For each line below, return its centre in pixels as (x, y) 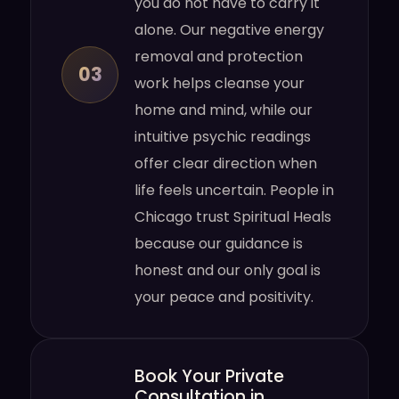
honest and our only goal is (228, 270)
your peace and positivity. (224, 297)
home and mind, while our (224, 110)
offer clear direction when (226, 163)
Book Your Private (210, 376)
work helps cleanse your (220, 83)
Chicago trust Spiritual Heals (233, 217)
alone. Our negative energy (230, 30)
